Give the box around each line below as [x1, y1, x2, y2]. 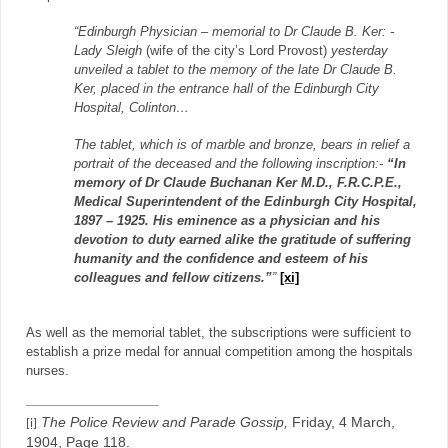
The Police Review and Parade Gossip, [41, 414, 288, 431]
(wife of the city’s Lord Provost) [146, 44, 331, 59]
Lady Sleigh [74, 44, 142, 59]
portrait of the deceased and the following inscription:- [74, 157, 387, 172]
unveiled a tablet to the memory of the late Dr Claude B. [74, 63, 397, 78]
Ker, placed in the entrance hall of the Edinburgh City [74, 82, 379, 97]
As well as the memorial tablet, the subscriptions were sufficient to [26, 326, 411, 341]
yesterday [331, 44, 388, 59]
